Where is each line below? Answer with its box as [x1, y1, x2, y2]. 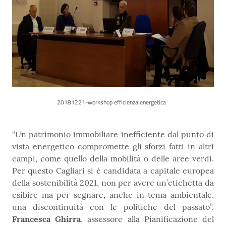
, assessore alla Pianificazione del [81, 214, 214, 224]
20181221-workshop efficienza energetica [57, 97, 169, 107]
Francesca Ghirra [12, 214, 81, 224]
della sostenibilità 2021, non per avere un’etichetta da [12, 178, 214, 188]
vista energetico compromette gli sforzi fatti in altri [12, 141, 214, 152]
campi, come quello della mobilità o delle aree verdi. [12, 153, 214, 164]
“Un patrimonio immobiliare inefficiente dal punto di [12, 129, 214, 140]
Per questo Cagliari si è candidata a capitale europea [12, 165, 214, 176]
